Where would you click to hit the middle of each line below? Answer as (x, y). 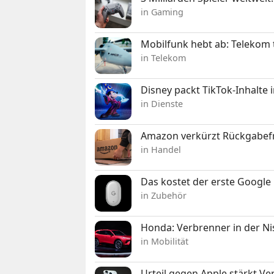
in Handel (161, 149)
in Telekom (164, 57)
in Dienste (162, 103)
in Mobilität (165, 241)
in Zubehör (164, 195)
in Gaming (162, 12)
